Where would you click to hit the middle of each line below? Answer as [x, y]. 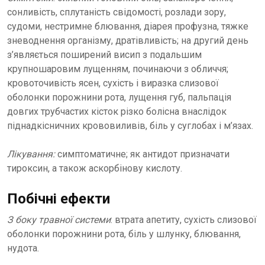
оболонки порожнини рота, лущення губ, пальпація [119, 97]
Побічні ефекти [59, 199]
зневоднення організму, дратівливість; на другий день [128, 41]
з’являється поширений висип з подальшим [104, 55]
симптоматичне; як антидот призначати [142, 154]
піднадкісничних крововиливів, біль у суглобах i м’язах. [130, 126]
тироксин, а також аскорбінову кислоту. [95, 168]
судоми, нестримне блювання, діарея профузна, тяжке [128, 26]
